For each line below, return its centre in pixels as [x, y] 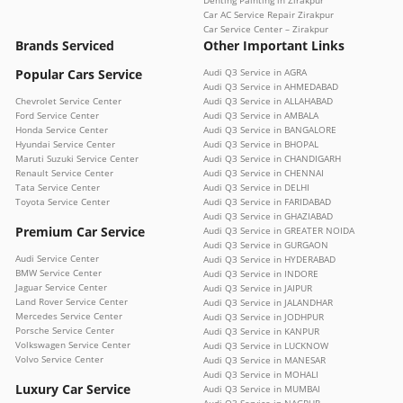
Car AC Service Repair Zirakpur [269, 14]
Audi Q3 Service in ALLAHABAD [268, 100]
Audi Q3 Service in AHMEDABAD [271, 86]
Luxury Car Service [73, 389]
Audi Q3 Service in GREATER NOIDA [279, 230]
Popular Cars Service [79, 74]
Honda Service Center [62, 129]
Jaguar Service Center [61, 287]
